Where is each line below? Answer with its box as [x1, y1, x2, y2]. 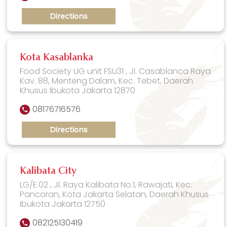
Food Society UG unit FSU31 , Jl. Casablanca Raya [20, 65, 211, 77]
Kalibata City [20, 166, 77, 176]
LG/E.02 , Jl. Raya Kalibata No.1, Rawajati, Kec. [20, 178, 193, 191]
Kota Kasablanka [20, 52, 94, 63]
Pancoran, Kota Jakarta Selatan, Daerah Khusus [20, 188, 209, 200]
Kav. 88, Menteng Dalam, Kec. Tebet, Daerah [20, 74, 194, 87]
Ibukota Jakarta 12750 [20, 198, 106, 210]
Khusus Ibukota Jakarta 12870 [20, 84, 136, 96]
